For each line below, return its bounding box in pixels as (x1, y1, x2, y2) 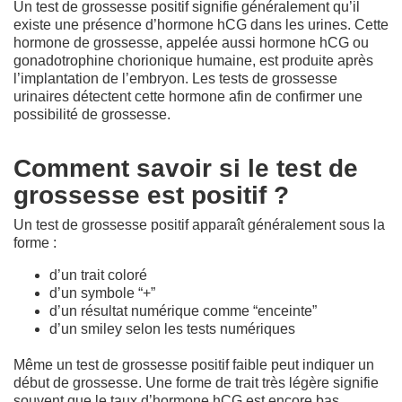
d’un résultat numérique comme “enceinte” (49, 302, 317, 319)
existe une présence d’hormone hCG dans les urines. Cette (13, 16, 389, 32)
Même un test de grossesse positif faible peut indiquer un (13, 356, 374, 372)
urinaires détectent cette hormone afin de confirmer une (13, 88, 363, 104)
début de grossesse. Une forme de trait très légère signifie (13, 374, 379, 390)
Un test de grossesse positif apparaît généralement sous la (13, 216, 385, 232)
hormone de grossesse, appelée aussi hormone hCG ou (13, 34, 369, 50)
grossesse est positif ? (13, 180, 289, 209)
